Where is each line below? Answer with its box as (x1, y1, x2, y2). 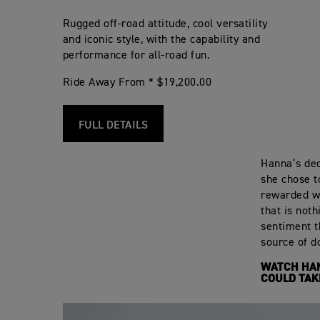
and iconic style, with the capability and (62, 34, 261, 46)
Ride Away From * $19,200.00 (62, 76, 212, 89)
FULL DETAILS (78, 119, 148, 131)
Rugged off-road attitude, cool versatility (62, 18, 268, 30)
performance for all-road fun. (62, 49, 211, 61)
